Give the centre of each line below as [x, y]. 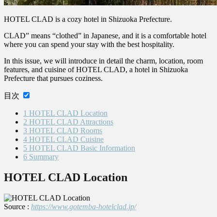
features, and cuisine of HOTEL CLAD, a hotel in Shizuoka [96, 70]
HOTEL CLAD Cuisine [65, 139]
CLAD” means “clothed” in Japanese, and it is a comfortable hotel [105, 36]
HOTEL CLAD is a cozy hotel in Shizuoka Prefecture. [88, 19]
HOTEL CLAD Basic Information [81, 148]
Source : [17, 207]
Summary [43, 157]
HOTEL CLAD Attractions [70, 122]
